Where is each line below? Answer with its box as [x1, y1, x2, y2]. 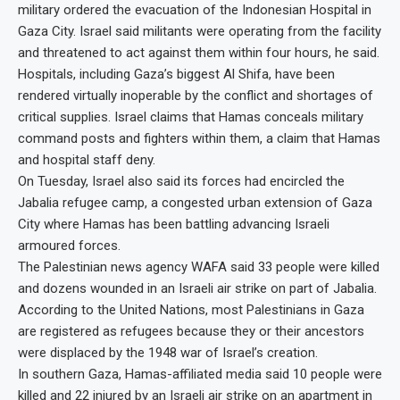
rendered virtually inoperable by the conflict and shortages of [18, 87, 373, 104]
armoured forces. [18, 237, 121, 254]
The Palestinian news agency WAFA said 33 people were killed [18, 259, 379, 276]
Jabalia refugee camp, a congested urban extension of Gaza [18, 195, 372, 212]
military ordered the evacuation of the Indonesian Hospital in [18, 2, 371, 19]
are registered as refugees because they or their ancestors [18, 323, 364, 340]
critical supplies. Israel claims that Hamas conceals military [18, 109, 363, 126]
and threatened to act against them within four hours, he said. [18, 45, 379, 62]
